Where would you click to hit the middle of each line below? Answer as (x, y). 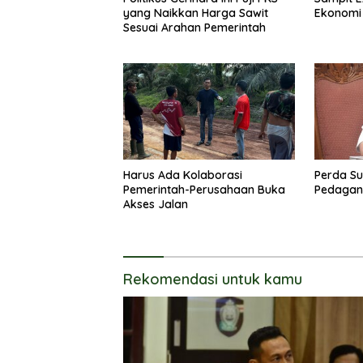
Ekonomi (337, 13)
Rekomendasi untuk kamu (213, 280)
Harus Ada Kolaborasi (183, 175)
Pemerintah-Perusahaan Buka (204, 190)
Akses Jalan (156, 205)
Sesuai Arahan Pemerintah (194, 28)
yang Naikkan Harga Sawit (196, 13)
